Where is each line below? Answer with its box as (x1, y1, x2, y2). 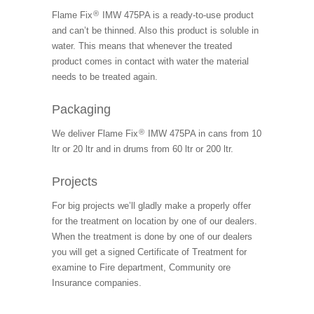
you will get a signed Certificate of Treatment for (52, 246, 247, 257)
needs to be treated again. (52, 71, 158, 83)
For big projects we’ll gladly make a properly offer (52, 200, 251, 211)
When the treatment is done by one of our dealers (52, 231, 252, 242)
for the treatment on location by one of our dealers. (52, 215, 257, 226)
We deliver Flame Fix (52, 128, 138, 139)
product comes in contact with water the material (52, 56, 249, 67)
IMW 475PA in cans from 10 (145, 128, 262, 139)
